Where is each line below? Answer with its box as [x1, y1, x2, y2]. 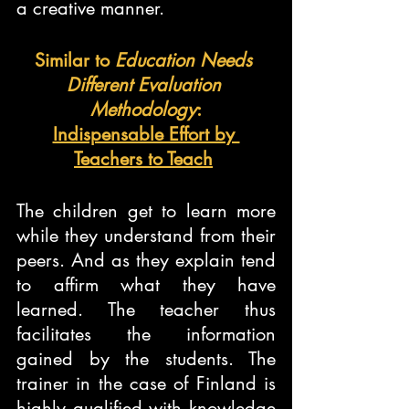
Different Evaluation [66, 73, 226, 97]
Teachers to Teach [74, 147, 213, 171]
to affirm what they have [16, 273, 276, 297]
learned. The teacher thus [16, 298, 276, 321]
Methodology [90, 98, 196, 121]
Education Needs [115, 48, 257, 72]
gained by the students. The [16, 347, 276, 371]
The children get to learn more [16, 199, 276, 223]
